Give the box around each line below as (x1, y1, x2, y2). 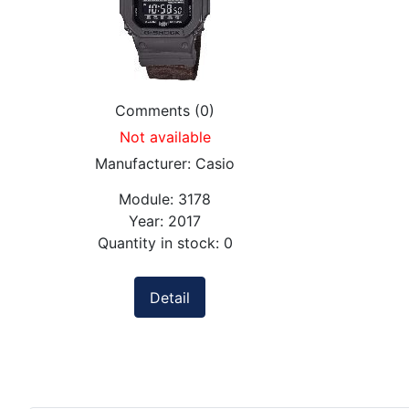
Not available (119, 128, 211, 147)
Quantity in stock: (97, 234, 224, 253)
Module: (119, 190, 174, 209)
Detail (149, 288, 190, 307)
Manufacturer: (95, 154, 196, 173)
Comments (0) (115, 101, 215, 121)
